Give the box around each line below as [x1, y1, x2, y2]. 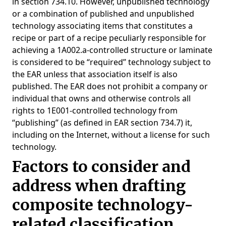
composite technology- [12, 195, 193, 214]
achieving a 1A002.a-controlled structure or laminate [12, 44, 212, 55]
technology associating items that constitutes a [12, 20, 193, 31]
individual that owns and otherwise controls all [12, 93, 191, 104]
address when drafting [12, 176, 186, 195]
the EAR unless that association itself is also [12, 69, 178, 80]
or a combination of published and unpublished [12, 8, 194, 19]
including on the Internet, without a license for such [12, 129, 210, 140]
